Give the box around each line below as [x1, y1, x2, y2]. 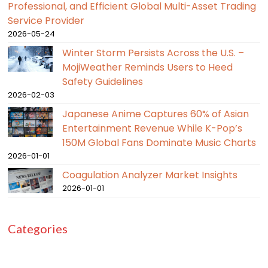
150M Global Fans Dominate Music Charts [62, 136, 257, 150]
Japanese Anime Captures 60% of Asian [62, 107, 249, 121]
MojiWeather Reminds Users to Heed [62, 60, 233, 75]
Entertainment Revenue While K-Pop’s [62, 121, 243, 136]
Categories [8, 221, 68, 236]
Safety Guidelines [62, 75, 144, 89]
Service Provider [8, 14, 85, 28]
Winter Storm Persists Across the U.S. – [62, 46, 245, 60]
